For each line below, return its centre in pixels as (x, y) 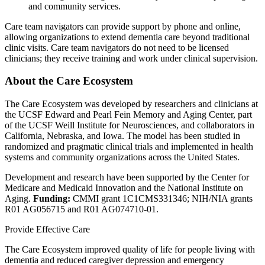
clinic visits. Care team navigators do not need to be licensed (117, 47)
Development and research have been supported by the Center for (127, 177)
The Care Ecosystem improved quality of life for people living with (130, 249)
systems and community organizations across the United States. (122, 157)
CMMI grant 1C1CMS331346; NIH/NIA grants (161, 198)
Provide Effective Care (47, 229)
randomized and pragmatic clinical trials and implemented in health (129, 146)
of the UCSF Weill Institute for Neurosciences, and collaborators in (130, 125)
